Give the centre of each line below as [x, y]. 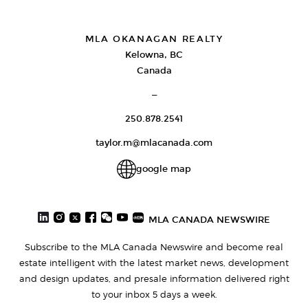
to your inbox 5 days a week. [154, 295]
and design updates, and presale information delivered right [154, 279]
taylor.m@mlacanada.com [154, 143]
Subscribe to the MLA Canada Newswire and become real [154, 247]
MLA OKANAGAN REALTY [154, 40]
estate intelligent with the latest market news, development [154, 263]
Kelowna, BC [154, 55]
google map [164, 169]
